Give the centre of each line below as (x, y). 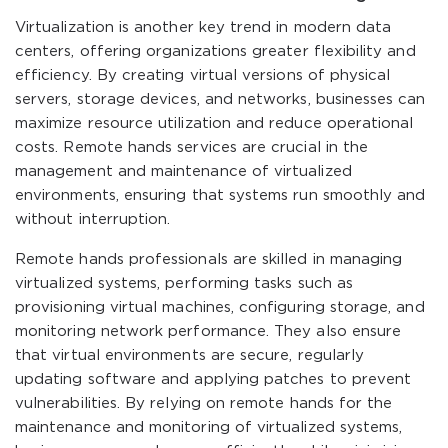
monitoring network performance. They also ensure (208, 331)
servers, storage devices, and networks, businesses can (220, 99)
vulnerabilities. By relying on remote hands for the (204, 403)
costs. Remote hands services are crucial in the (192, 147)
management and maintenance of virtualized (183, 171)
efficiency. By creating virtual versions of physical (203, 75)
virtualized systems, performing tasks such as (184, 283)
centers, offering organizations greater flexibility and (215, 51)
